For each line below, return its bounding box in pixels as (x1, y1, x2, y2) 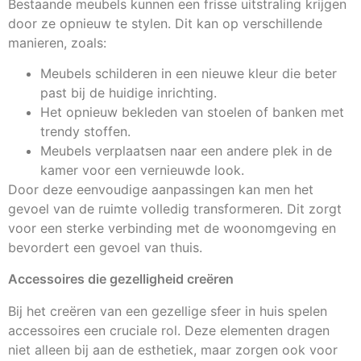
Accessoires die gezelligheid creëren (8, 270, 234, 287)
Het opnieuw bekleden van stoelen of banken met (40, 104, 344, 121)
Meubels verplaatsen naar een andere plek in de (40, 143, 332, 160)
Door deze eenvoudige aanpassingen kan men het (8, 181, 313, 198)
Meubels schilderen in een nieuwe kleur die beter (40, 65, 337, 82)
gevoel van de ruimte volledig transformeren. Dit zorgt (8, 201, 342, 218)
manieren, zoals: (8, 35, 106, 52)
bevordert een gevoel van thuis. (8, 239, 202, 256)
